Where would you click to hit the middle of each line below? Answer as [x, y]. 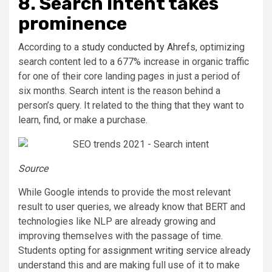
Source [33, 168]
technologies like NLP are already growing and [117, 221]
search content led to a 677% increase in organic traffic [134, 61]
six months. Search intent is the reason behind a [119, 90]
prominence [73, 23]
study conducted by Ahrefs [138, 47]
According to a [50, 47]
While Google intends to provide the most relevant [124, 192]
